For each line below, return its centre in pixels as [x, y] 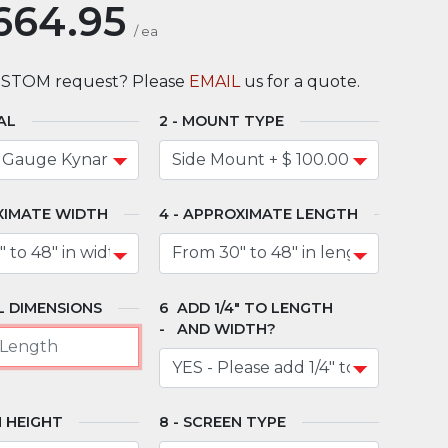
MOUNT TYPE [233, 120]
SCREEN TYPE [235, 422]
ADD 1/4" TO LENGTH [255, 307]
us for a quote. [301, 81]
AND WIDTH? [227, 328]
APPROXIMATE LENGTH [271, 214]
